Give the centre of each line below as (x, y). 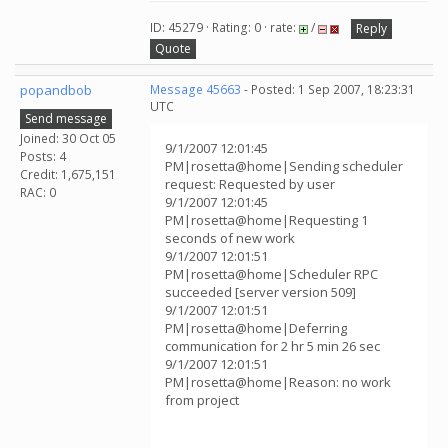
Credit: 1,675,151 (68, 174)
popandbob (56, 90)
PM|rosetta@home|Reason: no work (278, 382)
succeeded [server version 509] (260, 292)
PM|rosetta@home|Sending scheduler (284, 166)
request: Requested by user (250, 184)
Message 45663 (195, 89)
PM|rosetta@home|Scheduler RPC (271, 274)
